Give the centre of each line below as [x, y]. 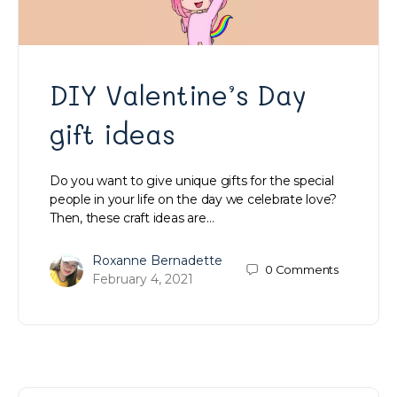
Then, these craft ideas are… [132, 218]
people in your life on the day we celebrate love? [194, 199]
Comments [307, 270]
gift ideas [113, 134]
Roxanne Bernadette [157, 260]
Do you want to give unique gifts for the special [192, 180]
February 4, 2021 [143, 279]
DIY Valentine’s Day [178, 95]
